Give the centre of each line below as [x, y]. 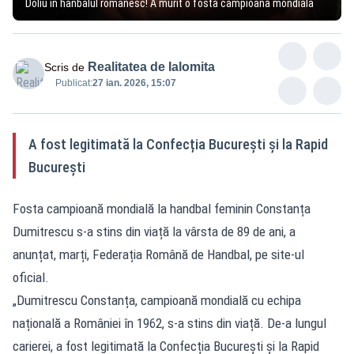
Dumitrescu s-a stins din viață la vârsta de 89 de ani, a [154, 231]
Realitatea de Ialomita [151, 66]
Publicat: [74, 83]
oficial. [31, 277]
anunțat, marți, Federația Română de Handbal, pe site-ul [158, 254]
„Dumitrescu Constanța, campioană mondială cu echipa [157, 300]
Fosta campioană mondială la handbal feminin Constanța [162, 208]
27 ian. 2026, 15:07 [134, 83]
